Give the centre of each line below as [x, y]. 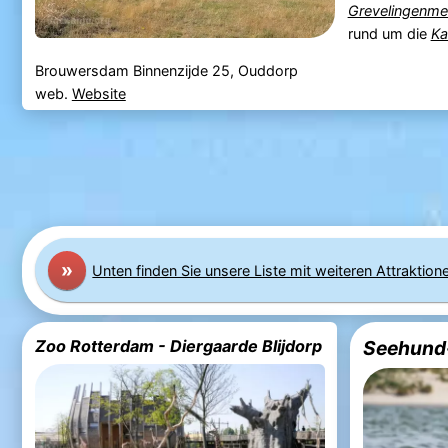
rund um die [389, 34]
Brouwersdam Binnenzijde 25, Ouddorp [166, 71]
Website [98, 94]
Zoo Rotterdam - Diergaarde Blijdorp [178, 346]
